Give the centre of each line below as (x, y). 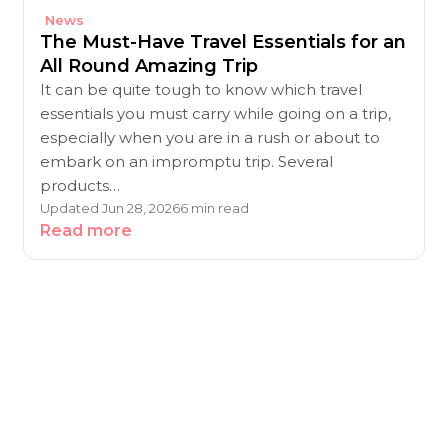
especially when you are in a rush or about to (210, 137)
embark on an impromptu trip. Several (187, 161)
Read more (86, 230)
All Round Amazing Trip (149, 66)
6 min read (215, 208)
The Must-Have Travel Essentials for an (223, 42)
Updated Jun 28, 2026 (110, 208)
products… (80, 185)
